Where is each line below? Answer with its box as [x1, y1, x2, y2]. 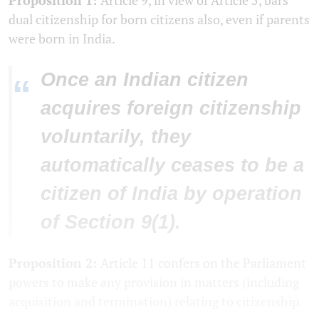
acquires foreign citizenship [41, 97, 301, 119]
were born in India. [9, 29, 115, 47]
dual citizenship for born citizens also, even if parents [9, 10, 310, 28]
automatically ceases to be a [41, 154, 304, 176]
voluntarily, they [41, 125, 191, 147]
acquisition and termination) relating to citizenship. [9, 292, 303, 310]
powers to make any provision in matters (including [9, 273, 299, 291]
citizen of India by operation [41, 182, 302, 204]
